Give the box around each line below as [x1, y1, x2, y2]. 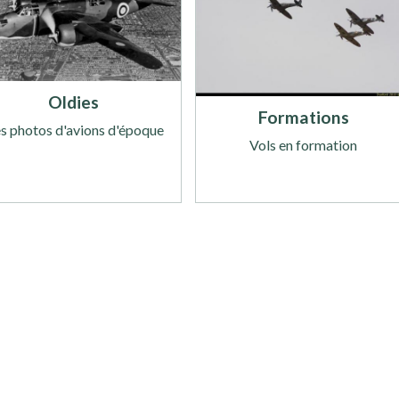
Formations [257, 106, 349, 127]
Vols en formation [249, 135, 358, 153]
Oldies [47, 92, 99, 113]
